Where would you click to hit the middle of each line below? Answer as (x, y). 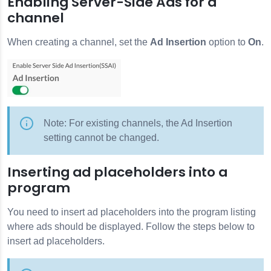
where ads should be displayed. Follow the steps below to (131, 226)
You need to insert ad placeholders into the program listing (132, 212)
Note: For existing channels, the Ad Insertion (138, 123)
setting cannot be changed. (101, 137)
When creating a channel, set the (79, 42)
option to (227, 42)
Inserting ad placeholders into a (117, 172)
